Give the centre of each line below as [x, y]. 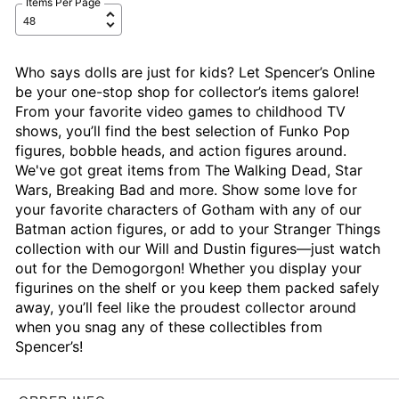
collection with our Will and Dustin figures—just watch [197, 248]
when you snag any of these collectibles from [168, 327]
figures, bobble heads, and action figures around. [180, 151]
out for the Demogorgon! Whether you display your [188, 268]
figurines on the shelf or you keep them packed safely [197, 288]
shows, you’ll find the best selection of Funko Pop [182, 131]
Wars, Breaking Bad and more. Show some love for [186, 190]
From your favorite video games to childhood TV [180, 111]
